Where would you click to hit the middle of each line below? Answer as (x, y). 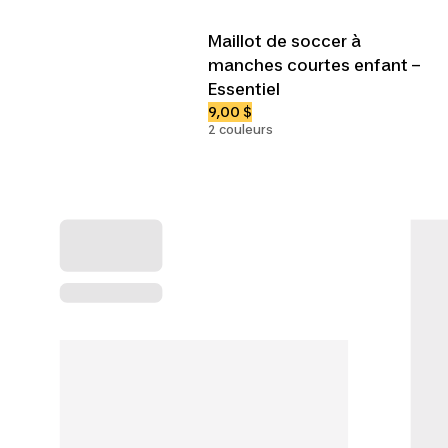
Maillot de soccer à (284, 40)
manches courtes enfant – (314, 64)
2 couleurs (240, 129)
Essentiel (244, 88)
